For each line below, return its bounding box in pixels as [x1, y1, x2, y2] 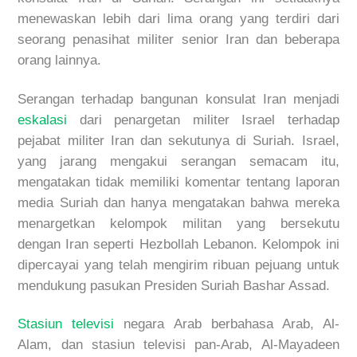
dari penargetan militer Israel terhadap [67, 112, 339, 127]
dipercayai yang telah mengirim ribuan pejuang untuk [18, 257, 339, 273]
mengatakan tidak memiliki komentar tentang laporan [18, 174, 339, 190]
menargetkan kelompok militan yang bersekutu [18, 215, 339, 231]
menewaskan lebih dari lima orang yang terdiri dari [18, 11, 339, 27]
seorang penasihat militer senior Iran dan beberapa [18, 32, 339, 48]
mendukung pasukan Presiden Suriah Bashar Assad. [18, 277, 331, 293]
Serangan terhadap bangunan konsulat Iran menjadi [18, 91, 339, 107]
